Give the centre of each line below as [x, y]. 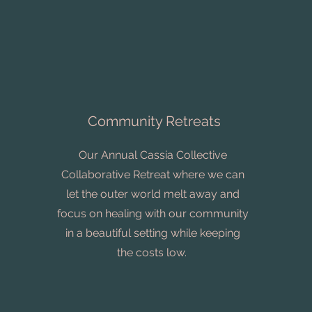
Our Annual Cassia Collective [153, 155]
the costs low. [153, 252]
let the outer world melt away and [153, 194]
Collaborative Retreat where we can [153, 174]
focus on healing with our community [153, 213]
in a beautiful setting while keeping [153, 233]
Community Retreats [156, 121]
